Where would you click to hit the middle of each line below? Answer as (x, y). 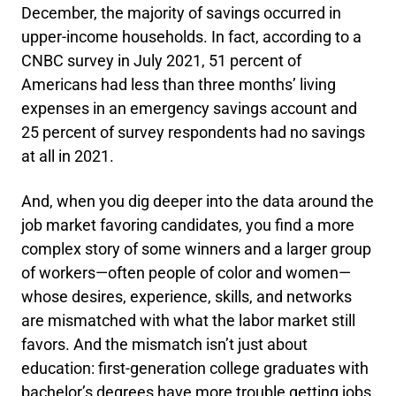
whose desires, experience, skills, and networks (187, 297)
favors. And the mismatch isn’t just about (164, 344)
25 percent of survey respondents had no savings (193, 132)
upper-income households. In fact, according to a (191, 37)
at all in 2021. (68, 156)
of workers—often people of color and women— (186, 273)
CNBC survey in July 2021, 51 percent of (161, 61)
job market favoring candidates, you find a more (188, 225)
